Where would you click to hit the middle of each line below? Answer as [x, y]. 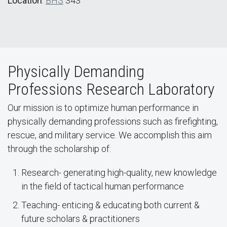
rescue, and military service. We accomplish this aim [110, 135]
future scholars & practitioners [81, 219]
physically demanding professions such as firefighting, [113, 121]
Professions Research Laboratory [111, 89]
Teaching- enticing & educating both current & [110, 205]
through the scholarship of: [59, 149]
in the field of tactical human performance [103, 186]
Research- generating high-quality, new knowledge [119, 173]
